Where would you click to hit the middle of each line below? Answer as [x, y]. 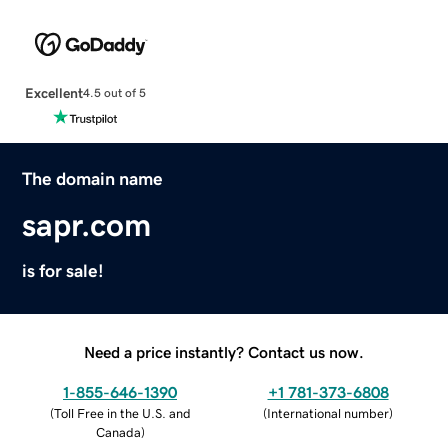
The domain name [93, 178]
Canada [118, 432]
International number [328, 413]
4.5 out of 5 [114, 93]
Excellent [53, 92]
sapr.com [87, 224]
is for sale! [63, 270]
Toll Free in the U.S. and [122, 413]
